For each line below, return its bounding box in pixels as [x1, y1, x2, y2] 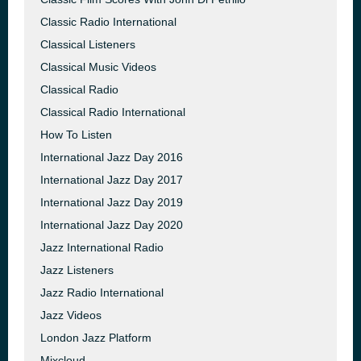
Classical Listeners [40, 38, 135, 51]
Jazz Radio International [40, 286, 164, 299]
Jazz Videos [40, 309, 102, 322]
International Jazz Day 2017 [40, 173, 183, 186]
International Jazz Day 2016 [40, 151, 183, 164]
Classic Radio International [40, 15, 176, 28]
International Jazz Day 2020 [40, 218, 183, 231]
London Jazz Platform [40, 331, 151, 344]
